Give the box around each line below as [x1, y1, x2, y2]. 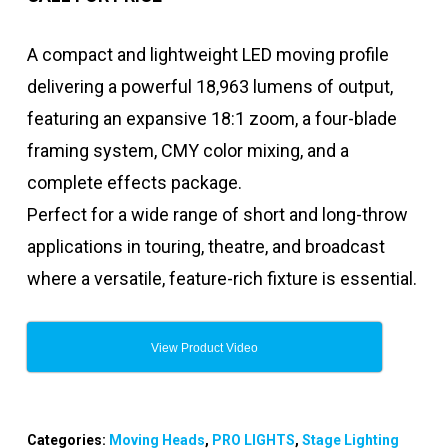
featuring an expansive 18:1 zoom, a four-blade [26, 107, 397, 129]
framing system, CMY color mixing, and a [26, 139, 349, 161]
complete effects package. [26, 171, 242, 193]
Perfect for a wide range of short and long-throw [26, 203, 408, 225]
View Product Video [150, 340, 258, 355]
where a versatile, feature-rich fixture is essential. [26, 267, 417, 289]
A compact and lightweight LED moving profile [26, 43, 389, 65]
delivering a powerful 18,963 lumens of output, [26, 75, 393, 97]
